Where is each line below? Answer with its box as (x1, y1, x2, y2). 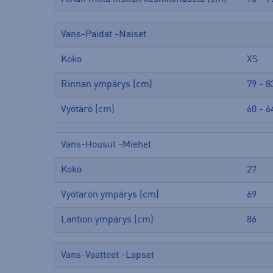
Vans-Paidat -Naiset (61, 29, 146, 40)
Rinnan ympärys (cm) (61, 79, 152, 90)
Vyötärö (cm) (61, 104, 115, 115)
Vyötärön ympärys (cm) (61, 190, 159, 200)
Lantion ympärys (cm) (61, 214, 154, 225)
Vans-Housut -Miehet (61, 140, 151, 150)
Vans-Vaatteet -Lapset (61, 250, 154, 260)
